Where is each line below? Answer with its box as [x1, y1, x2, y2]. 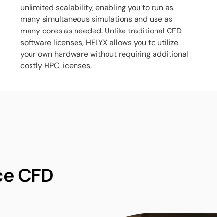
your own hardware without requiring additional [20, 49, 189, 59]
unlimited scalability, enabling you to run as [20, 2, 174, 13]
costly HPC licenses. [20, 61, 92, 71]
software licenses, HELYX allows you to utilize [20, 37, 179, 47]
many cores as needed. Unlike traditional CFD [20, 26, 182, 36]
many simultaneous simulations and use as [20, 14, 173, 24]
